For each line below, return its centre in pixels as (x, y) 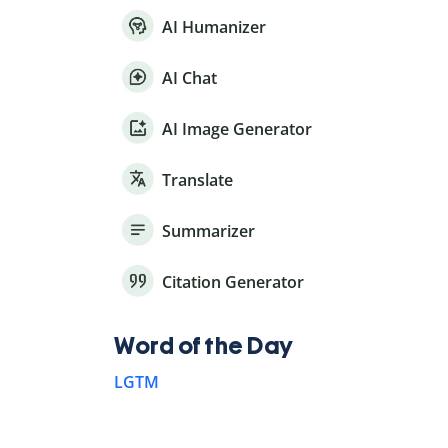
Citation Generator (233, 282)
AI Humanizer (214, 27)
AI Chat (189, 78)
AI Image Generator (237, 129)
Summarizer (208, 231)
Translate (197, 180)
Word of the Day (204, 346)
